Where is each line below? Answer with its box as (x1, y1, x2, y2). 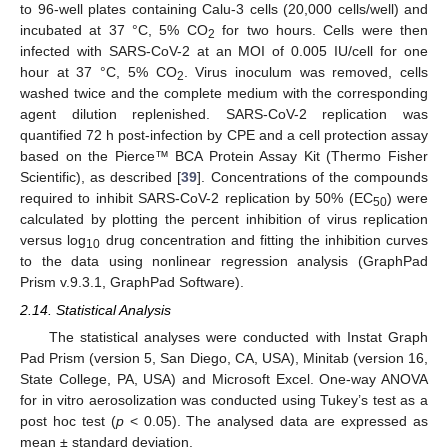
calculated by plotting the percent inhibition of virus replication (20, 211, 428, 228)
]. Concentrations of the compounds (197, 169, 429, 186)
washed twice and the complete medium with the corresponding (20, 85, 428, 102)
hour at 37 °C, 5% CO (20, 64, 177, 81)
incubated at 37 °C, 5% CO (20, 22, 208, 39)
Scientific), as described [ (20, 169, 182, 186)
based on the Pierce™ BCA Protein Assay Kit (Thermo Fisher (20, 148, 428, 165)
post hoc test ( (20, 413, 116, 430)
